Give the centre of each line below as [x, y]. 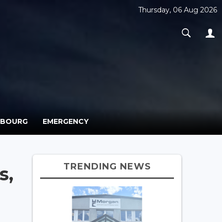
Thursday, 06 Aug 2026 [178, 10]
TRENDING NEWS [107, 166]
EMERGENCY [66, 121]
